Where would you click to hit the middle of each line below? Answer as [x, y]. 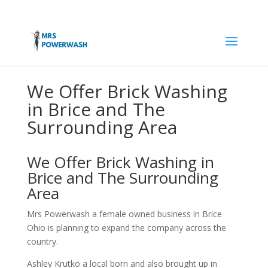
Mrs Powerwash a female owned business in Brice [124, 214]
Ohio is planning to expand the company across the [126, 228]
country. [42, 241]
